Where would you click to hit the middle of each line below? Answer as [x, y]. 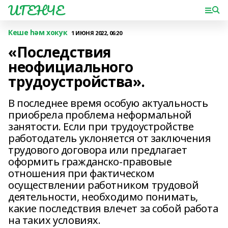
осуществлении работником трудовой [104, 185]
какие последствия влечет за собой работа [113, 208]
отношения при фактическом [81, 173]
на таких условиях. [54, 220]
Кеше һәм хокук [38, 32]
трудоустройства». [77, 81]
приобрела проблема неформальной [100, 115]
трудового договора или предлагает [98, 150]
